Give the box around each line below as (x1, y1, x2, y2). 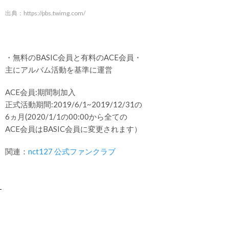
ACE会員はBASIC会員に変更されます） (5, 124, 142, 133)
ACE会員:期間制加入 (5, 87, 76, 97)
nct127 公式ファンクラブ (28, 147, 116, 156)
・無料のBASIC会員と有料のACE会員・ (5, 53, 142, 62)
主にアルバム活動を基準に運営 (5, 65, 112, 74)
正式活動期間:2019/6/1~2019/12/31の (5, 100, 142, 109)
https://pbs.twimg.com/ (24, 9, 85, 17)
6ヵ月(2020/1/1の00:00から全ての (5, 112, 127, 121)
